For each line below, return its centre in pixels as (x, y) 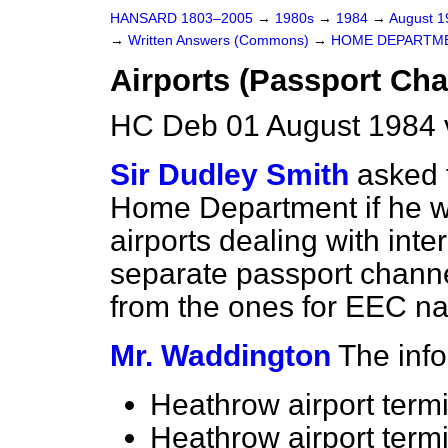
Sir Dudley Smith (229, 174)
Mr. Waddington (220, 355)
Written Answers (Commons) (220, 40)
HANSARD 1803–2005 (181, 18)
